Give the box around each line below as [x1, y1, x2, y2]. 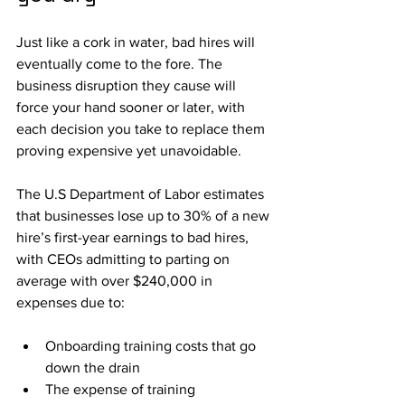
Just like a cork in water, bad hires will [16, 34, 259, 50]
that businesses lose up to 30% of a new [16, 208, 273, 223]
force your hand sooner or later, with [16, 99, 249, 115]
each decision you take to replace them [16, 121, 268, 137]
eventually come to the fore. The [16, 56, 226, 71]
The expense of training [45, 381, 199, 397]
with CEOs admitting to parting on [16, 251, 233, 267]
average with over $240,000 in [16, 273, 216, 288]
